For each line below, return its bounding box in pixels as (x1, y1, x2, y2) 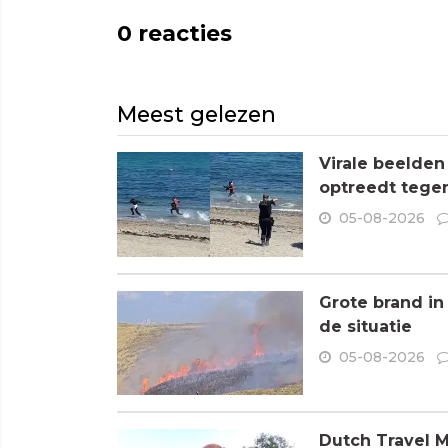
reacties (132, 19, 232, 47)
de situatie (319, 316, 412, 336)
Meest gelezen (117, 100, 276, 127)
